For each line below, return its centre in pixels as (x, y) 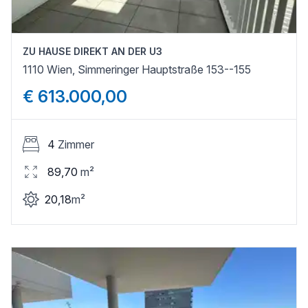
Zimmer (76, 144)
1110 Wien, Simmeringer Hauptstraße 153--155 (137, 69)
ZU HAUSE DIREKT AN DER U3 (92, 51)
